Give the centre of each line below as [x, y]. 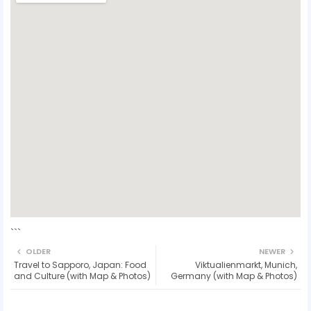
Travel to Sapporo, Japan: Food [80, 264]
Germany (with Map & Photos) [234, 276]
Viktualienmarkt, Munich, [246, 264]
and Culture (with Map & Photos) [82, 276]
